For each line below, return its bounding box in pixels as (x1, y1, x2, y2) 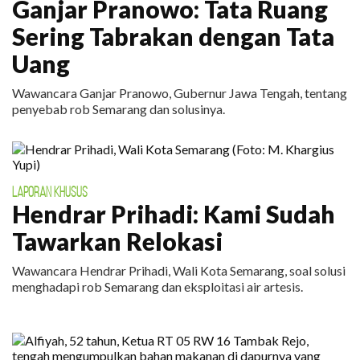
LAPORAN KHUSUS (12, 184, 88, 200)
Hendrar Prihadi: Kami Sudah (12, 199, 335, 228)
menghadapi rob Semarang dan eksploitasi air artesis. (12, 279, 303, 294)
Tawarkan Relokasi (12, 227, 223, 256)
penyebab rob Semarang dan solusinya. (12, 101, 225, 117)
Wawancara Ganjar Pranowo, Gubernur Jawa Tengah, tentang (12, 85, 347, 100)
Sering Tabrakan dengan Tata (12, 22, 334, 51)
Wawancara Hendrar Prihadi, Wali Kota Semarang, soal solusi (12, 263, 346, 278)
